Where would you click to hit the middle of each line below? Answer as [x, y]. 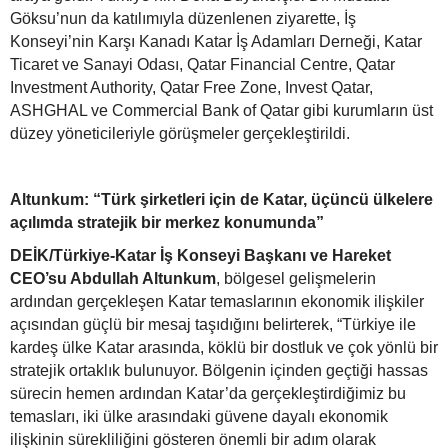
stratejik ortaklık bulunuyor [102, 371]
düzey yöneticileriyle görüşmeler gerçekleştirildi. [180, 134]
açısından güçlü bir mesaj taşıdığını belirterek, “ [176, 325]
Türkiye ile [379, 325]
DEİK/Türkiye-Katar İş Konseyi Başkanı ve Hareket [200, 256]
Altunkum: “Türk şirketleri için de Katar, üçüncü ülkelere [221, 200]
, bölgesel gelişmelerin [296, 279]
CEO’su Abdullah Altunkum [113, 279]
